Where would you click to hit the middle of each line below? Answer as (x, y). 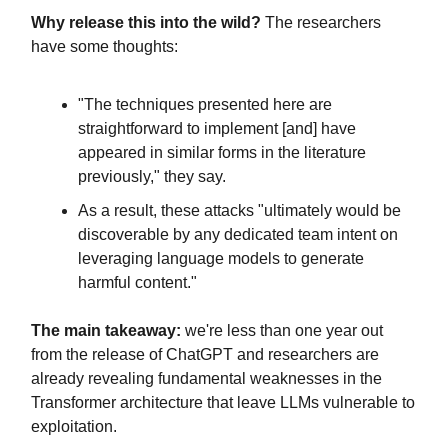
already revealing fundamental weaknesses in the (206, 378)
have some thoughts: (104, 46)
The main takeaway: (106, 330)
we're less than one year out (282, 330)
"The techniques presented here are (205, 104)
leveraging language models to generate (221, 258)
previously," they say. (152, 176)
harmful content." (137, 282)
